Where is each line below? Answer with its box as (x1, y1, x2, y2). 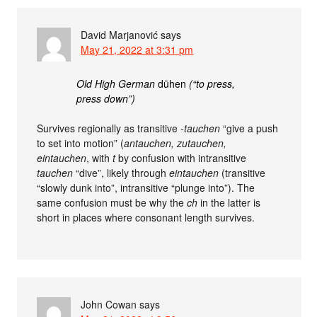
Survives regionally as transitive (37, 121, 181, 135)
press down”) (76, 91, 136, 105)
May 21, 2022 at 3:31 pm (81, 42, 194, 57)
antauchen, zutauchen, (124, 136, 227, 150)
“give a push (220, 121, 279, 135)
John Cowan (81, 297, 137, 311)
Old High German (76, 76, 158, 91)
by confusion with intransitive (115, 151, 247, 165)
